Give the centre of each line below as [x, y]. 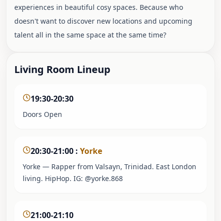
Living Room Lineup [62, 69]
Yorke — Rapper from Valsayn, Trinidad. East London [110, 166]
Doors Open [42, 114]
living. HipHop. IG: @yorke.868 [73, 178]
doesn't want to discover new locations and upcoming [103, 21]
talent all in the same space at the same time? [90, 35]
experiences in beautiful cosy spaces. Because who [99, 7]
